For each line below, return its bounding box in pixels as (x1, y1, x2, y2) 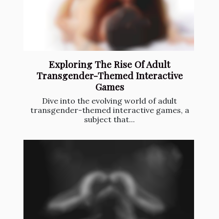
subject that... (84, 114, 135, 124)
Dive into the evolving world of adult (42, 95, 177, 106)
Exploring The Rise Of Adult (49, 57, 170, 70)
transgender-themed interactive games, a (30, 105, 189, 115)
